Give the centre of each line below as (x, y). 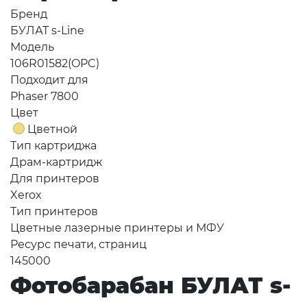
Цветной (52, 130)
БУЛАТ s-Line (47, 31)
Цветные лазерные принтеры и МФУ (117, 228)
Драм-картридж (56, 162)
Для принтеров (55, 179)
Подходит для (49, 80)
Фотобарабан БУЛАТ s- (150, 286)
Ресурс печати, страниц (78, 245)
